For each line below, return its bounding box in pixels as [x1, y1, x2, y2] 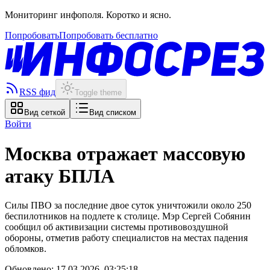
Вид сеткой [24, 108, 65, 118]
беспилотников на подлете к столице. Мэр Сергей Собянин [5, 210, 251, 221]
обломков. [5, 243, 46, 254]
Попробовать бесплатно [59, 30, 158, 40]
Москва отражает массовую [5, 142, 245, 165]
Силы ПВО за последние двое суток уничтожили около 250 [5, 199, 251, 210]
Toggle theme [75, 88, 122, 98]
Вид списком [89, 108, 136, 118]
